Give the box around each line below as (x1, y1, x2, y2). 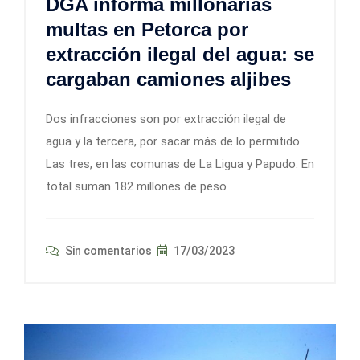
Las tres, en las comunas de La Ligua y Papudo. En (46, 156, 314, 171)
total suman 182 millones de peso (46, 178, 227, 194)
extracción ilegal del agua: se (46, 43, 314, 65)
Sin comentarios (63, 243, 152, 257)
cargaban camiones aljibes (46, 67, 291, 90)
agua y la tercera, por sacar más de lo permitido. (46, 133, 302, 149)
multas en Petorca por (46, 18, 248, 40)
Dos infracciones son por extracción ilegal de (46, 111, 286, 126)
